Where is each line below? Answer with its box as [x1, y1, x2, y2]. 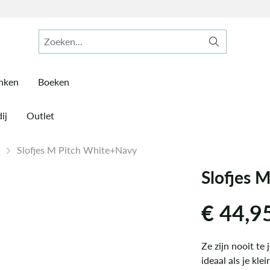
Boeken [38, 75, 69, 89]
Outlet [27, 108, 54, 122]
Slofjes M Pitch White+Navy [17, 143, 137, 157]
